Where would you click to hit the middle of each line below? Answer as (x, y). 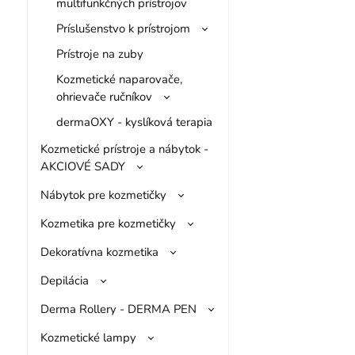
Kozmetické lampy (88, 337)
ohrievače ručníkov (104, 96)
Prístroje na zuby (99, 53)
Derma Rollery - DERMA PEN (118, 309)
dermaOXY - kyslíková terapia (134, 122)
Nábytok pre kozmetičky (103, 195)
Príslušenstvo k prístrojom (123, 28)
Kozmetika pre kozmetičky (108, 223)
